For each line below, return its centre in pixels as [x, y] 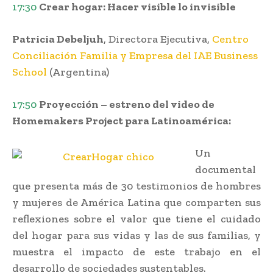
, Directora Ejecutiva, [158, 39]
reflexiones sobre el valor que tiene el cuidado [136, 219]
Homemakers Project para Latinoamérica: [122, 121]
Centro [230, 39]
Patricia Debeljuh [58, 39]
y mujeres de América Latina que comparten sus [136, 203]
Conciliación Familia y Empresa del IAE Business [135, 56]
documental [225, 170]
